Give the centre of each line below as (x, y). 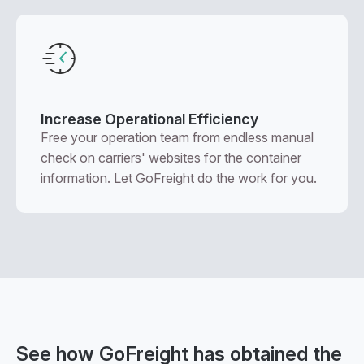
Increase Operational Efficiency (149, 119)
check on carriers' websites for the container (171, 158)
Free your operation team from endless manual (177, 137)
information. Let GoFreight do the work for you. (179, 178)
